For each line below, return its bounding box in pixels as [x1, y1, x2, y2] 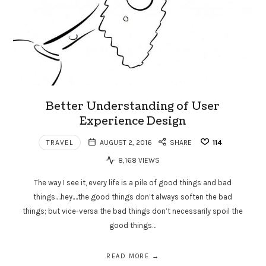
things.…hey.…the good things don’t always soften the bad [33, 192, 233, 201]
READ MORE [106, 252, 150, 260]
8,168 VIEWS [116, 156, 160, 165]
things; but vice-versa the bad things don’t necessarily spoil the [23, 206, 243, 216]
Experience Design [80, 113, 186, 129]
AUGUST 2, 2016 [99, 138, 152, 147]
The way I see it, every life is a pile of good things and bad [34, 178, 232, 187]
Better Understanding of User [46, 99, 220, 115]
